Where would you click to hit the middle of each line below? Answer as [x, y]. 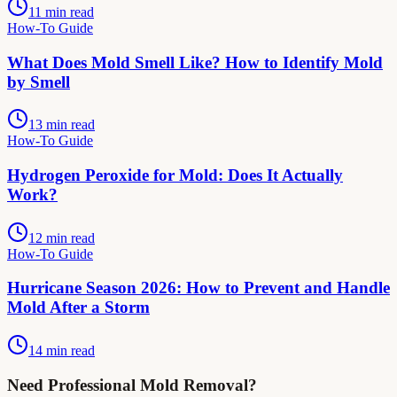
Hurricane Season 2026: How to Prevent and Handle [198, 288]
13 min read [62, 125]
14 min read [62, 351]
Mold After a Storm [78, 307]
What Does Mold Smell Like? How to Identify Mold [195, 62]
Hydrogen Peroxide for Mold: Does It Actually [175, 175]
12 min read [62, 237]
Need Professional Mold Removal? [132, 385]
